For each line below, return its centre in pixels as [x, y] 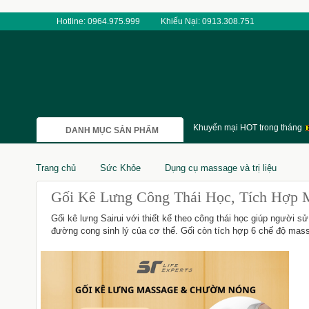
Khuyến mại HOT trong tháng [248, 128]
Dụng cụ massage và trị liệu [220, 168]
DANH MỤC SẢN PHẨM [112, 130]
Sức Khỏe [120, 168]
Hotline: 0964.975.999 [98, 21]
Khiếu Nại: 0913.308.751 [207, 21]
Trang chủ [56, 168]
